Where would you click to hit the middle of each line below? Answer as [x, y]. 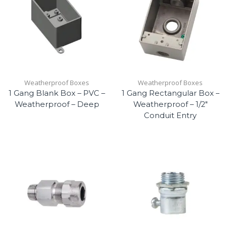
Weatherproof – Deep [57, 105]
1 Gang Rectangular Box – [170, 93]
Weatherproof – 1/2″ [170, 105]
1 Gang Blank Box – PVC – [57, 93]
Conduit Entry [170, 116]
